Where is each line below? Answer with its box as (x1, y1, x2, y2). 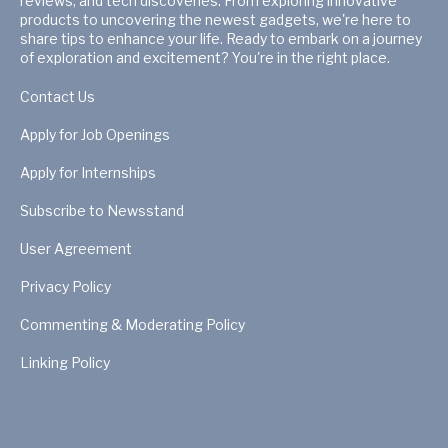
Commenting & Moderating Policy (20, 316, 245, 334)
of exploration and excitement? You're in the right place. (20, 49, 390, 67)
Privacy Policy (20, 278, 111, 296)
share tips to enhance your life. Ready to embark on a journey (20, 30, 422, 48)
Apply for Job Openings (20, 126, 170, 144)
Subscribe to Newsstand (20, 202, 184, 220)
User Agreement (20, 240, 132, 258)
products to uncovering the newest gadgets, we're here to (20, 11, 411, 29)
